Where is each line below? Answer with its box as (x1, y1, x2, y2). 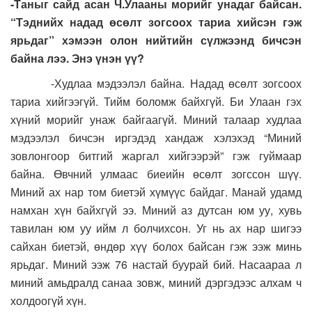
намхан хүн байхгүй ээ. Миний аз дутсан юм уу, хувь (10, 202, 302, 218)
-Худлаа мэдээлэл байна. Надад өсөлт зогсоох (10, 75, 302, 91)
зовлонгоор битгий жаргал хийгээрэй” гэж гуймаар (10, 148, 302, 164)
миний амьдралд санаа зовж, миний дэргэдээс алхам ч (10, 274, 302, 290)
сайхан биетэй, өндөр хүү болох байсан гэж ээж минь (10, 238, 302, 254)
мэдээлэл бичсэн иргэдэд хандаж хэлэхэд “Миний (10, 130, 302, 146)
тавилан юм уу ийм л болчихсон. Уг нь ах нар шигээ (10, 220, 302, 236)
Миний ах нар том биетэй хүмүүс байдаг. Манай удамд (10, 184, 302, 200)
